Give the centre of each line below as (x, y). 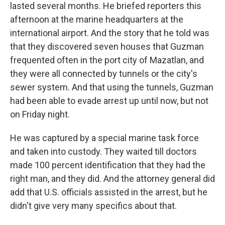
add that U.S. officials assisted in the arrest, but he (109, 192)
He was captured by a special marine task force (104, 138)
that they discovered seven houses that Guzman (107, 46)
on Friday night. (40, 114)
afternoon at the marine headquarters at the (97, 19)
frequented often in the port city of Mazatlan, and (107, 60)
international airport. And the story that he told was (110, 33)
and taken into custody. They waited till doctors (103, 151)
